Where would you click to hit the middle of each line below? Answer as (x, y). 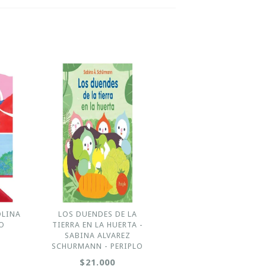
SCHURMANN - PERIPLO (98, 246)
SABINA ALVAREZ (97, 235)
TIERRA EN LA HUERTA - (97, 225)
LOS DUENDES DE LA (97, 214)
